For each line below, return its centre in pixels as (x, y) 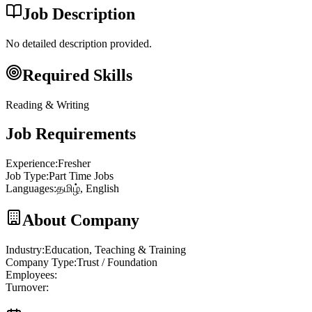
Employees (30, 275)
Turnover (26, 288)
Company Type (40, 263)
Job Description (79, 14)
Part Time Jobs (81, 176)
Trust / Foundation (117, 263)
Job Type (26, 176)
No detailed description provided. (79, 43)
